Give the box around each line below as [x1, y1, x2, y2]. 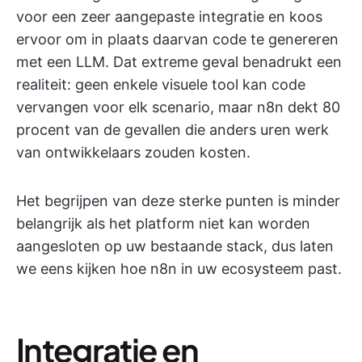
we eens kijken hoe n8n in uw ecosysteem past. [16, 259, 342, 277]
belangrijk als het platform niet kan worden [16, 214, 310, 232]
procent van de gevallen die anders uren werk [16, 120, 329, 138]
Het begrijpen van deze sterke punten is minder [16, 192, 340, 209]
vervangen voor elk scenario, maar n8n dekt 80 [16, 98, 340, 116]
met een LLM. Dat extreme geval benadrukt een [16, 53, 342, 70]
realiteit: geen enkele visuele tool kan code [16, 75, 305, 93]
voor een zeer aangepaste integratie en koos [16, 7, 322, 25]
